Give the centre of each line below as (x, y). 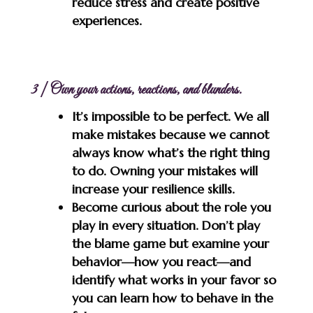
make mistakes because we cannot (170, 134)
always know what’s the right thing (170, 152)
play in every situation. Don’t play (166, 225)
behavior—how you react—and (161, 261)
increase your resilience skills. (153, 189)
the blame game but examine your (170, 243)
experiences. (107, 20)
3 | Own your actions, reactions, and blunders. (136, 90)
